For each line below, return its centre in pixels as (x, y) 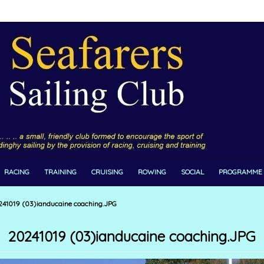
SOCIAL (192, 172)
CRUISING (107, 172)
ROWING (152, 172)
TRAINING (60, 172)
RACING (17, 172)
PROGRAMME (240, 172)
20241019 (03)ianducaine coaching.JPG (132, 236)
